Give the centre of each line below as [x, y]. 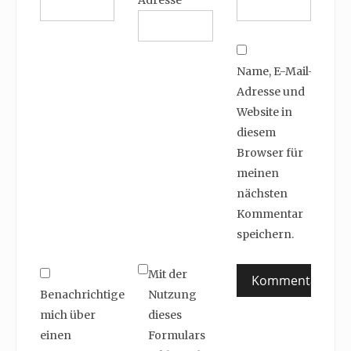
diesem [256, 133]
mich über [68, 315]
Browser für [270, 153]
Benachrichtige [82, 295]
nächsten [262, 194]
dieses [165, 315]
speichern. [265, 235]
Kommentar [270, 214]
